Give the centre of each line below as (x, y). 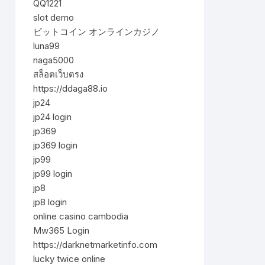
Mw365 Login (61, 230)
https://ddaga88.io (70, 88)
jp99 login (53, 174)
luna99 (46, 46)
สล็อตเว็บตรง (58, 74)
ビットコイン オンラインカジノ (96, 32)
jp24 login (52, 117)
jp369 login (55, 145)
